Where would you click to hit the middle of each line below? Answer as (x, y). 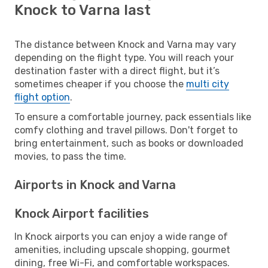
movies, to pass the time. (70, 156)
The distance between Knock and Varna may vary (125, 44)
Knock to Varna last (83, 10)
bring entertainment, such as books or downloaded (129, 143)
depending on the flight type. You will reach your (124, 57)
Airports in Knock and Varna (95, 185)
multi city (208, 84)
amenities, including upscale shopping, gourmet (122, 249)
